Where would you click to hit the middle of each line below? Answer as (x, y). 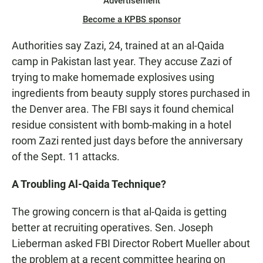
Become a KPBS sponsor (131, 20)
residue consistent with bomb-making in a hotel (122, 125)
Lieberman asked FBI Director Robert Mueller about (131, 244)
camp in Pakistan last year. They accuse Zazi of (122, 62)
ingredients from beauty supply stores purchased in (131, 93)
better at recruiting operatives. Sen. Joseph (112, 228)
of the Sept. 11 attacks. (66, 157)
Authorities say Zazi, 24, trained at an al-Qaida (118, 46)
